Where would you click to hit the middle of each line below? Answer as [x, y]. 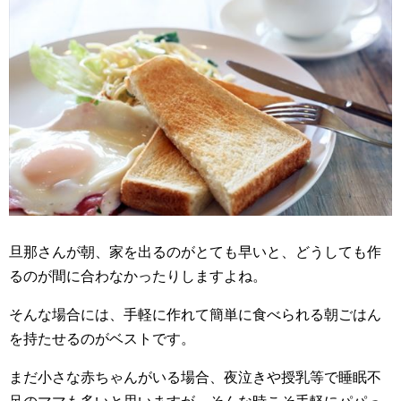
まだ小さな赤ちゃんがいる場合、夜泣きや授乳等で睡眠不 [195, 378]
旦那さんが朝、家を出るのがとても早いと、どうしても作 [195, 252]
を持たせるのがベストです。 [102, 339]
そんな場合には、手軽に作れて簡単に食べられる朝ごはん [195, 315]
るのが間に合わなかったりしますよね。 [138, 277]
